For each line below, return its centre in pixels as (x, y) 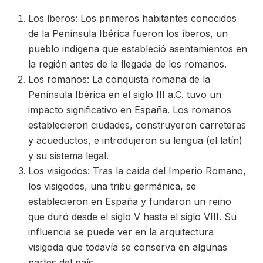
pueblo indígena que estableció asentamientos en (138, 49)
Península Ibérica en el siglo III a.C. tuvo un (125, 95)
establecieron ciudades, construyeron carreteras (137, 125)
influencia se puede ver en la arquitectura (121, 232)
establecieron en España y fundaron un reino (130, 201)
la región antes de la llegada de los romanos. (127, 64)
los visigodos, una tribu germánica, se (112, 186)
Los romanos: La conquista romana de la (119, 79)
